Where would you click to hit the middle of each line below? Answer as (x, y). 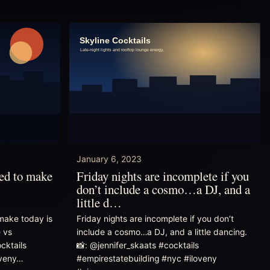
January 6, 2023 (109, 159)
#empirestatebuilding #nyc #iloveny (146, 258)
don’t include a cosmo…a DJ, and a (163, 189)
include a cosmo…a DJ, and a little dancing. (162, 232)
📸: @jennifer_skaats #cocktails (137, 245)
